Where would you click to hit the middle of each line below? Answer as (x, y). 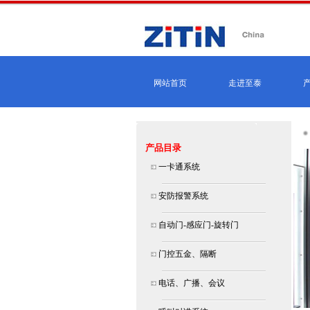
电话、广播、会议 (191, 283)
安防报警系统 (182, 196)
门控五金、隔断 (186, 254)
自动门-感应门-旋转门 (198, 225)
